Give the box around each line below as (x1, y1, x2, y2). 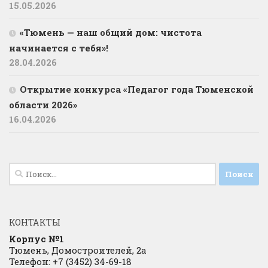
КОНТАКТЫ (9, 217, 60, 229)
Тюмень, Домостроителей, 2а (9, 244, 147, 257)
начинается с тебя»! (9, 42, 108, 54)
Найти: (8, 163, 43, 176)
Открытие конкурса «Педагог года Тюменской (20, 83, 254, 96)
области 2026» (9, 99, 77, 111)
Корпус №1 (9, 233, 64, 245)
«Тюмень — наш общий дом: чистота (20, 26, 202, 39)
